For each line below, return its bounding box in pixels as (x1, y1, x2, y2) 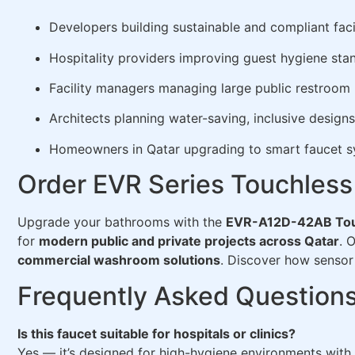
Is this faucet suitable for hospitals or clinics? (17, 325, 296, 342)
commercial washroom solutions (17, 252, 220, 269)
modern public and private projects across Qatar (39, 233, 339, 250)
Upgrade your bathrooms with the (17, 214, 226, 231)
